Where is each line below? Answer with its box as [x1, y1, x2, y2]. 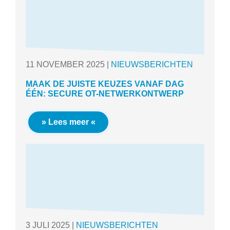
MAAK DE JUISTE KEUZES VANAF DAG [26, 80, 184, 89]
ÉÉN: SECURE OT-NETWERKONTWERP [26, 89, 184, 99]
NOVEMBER [36, 60, 84, 69]
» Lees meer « [41, 117, 95, 126]
